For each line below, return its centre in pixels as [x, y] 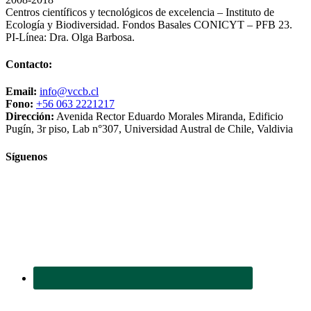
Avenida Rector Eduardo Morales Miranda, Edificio [169, 117]
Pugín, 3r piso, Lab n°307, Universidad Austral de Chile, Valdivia [149, 129]
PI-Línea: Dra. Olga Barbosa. [70, 37]
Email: [21, 92]
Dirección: [30, 117]
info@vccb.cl [69, 92]
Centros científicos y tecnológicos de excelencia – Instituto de [140, 12]
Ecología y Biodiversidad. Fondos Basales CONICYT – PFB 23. [149, 24]
